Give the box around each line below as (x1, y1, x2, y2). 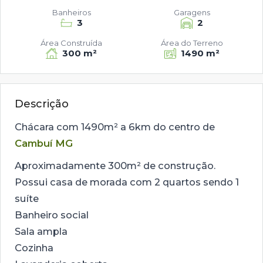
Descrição (15, 97, 69, 110)
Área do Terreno (160, 38, 223, 48)
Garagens (173, 8, 210, 17)
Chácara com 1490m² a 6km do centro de (15, 121, 215, 133)
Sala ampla (15, 225, 68, 237)
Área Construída (41, 38, 102, 48)
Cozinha (15, 242, 53, 254)
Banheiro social (15, 209, 89, 221)
